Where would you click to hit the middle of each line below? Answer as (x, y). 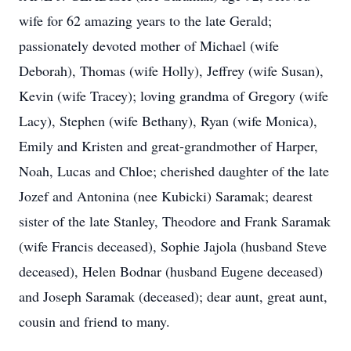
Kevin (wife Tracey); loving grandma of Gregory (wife (174, 96)
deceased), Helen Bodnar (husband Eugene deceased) (171, 271)
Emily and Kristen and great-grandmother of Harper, (168, 146)
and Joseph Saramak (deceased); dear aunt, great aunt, (173, 296)
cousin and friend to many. (94, 321)
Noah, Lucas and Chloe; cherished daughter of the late (174, 171)
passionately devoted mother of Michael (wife (149, 45)
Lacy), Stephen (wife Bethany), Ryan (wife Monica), (168, 121)
